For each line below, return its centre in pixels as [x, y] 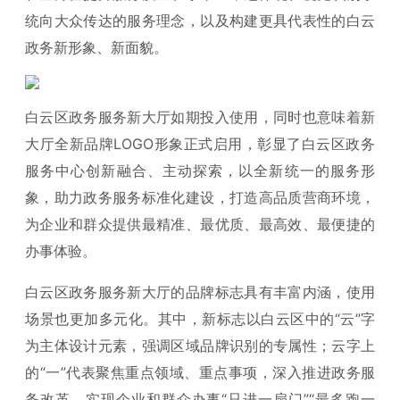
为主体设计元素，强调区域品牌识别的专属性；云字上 [200, 346]
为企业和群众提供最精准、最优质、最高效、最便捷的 [200, 224]
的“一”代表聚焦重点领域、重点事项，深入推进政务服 [200, 372]
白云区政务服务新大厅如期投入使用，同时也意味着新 [200, 117]
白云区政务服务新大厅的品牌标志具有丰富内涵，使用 [200, 292]
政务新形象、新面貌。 [96, 47]
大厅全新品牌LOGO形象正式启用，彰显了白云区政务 [200, 144]
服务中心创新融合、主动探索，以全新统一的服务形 [200, 171]
